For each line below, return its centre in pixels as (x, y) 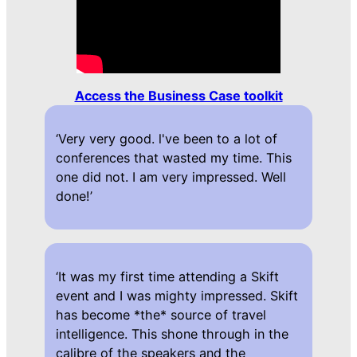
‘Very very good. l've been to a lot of (166, 138)
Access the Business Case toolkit (178, 95)
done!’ (74, 196)
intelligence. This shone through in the (172, 333)
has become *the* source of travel (161, 314)
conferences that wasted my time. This (173, 157)
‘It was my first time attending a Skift (167, 276)
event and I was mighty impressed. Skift (177, 295)
